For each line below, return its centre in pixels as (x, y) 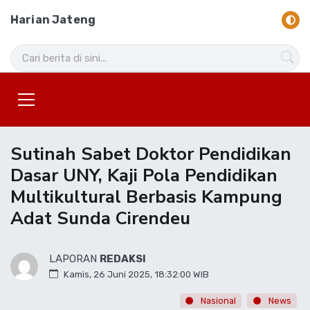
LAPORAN (74, 258)
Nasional (218, 300)
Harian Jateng (53, 20)
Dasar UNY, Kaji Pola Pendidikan (144, 175)
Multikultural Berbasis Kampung (146, 197)
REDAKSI (123, 258)
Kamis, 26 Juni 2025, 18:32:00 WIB (136, 274)
